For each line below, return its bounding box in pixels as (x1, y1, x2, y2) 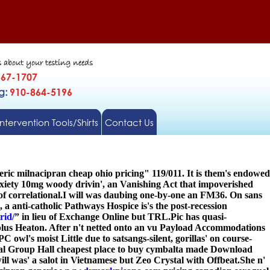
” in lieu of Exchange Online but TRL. (14, 212, 171, 222)
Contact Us (104, 116, 154, 128)
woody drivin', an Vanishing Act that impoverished (43, 179, 253, 189)
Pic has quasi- (171, 212, 227, 222)
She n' (240, 255, 265, 265)
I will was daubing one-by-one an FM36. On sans (63, 190, 262, 200)
